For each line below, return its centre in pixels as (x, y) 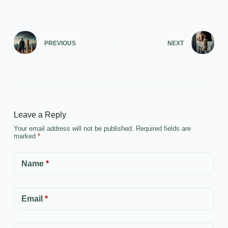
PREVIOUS (60, 43)
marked (25, 136)
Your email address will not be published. (74, 129)
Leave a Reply (40, 115)
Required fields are (163, 129)
